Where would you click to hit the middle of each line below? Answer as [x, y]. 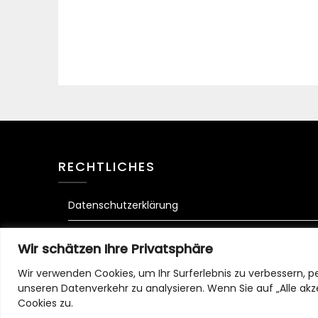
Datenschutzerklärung [123, 205]
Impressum [96, 236]
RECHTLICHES [107, 166]
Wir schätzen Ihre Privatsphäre [115, 248]
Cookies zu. [45, 303]
